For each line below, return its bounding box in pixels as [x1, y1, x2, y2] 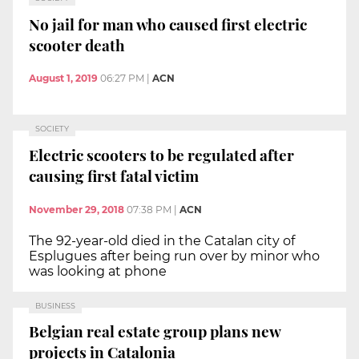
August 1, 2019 [29, 72, 98, 85]
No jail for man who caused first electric [29, 13, 307, 34]
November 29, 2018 [29, 203, 124, 216]
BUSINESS [35, 301, 75, 310]
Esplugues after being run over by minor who [29, 248, 320, 264]
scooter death [29, 34, 125, 55]
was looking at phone [29, 263, 167, 279]
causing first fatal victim [29, 164, 199, 186]
